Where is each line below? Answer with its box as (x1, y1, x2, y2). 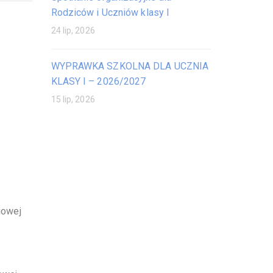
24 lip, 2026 (51, 26, 95, 35)
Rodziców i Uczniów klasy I (51, 7, 170, 18)
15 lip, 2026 (51, 94, 95, 104)
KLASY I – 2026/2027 (51, 76, 146, 87)
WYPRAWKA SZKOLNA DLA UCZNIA (51, 60, 209, 72)
